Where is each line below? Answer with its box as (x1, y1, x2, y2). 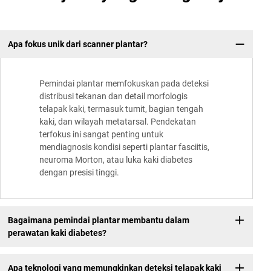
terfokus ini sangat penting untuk (39, 129, 163, 140)
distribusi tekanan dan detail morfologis (39, 91, 188, 102)
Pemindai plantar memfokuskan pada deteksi (39, 79, 209, 89)
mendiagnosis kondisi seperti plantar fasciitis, (39, 142, 209, 152)
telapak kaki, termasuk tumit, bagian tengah (39, 104, 203, 114)
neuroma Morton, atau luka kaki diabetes (39, 155, 192, 165)
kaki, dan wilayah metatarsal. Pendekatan (39, 117, 196, 127)
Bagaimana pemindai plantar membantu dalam (7, 215, 189, 225)
